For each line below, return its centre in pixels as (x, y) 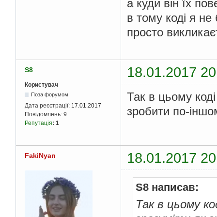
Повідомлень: (44, 114)
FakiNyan (40, 156)
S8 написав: (167, 187)
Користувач (41, 85)
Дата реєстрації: (48, 105)
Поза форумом (50, 94)
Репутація (39, 123)
